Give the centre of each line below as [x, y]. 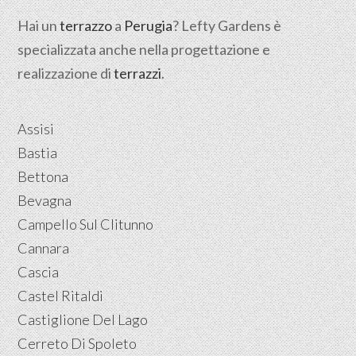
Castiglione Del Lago [83, 319]
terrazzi [138, 73]
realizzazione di [66, 73]
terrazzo [86, 25]
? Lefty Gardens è [227, 25]
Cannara [44, 248]
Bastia [38, 152]
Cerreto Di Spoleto [77, 343]
